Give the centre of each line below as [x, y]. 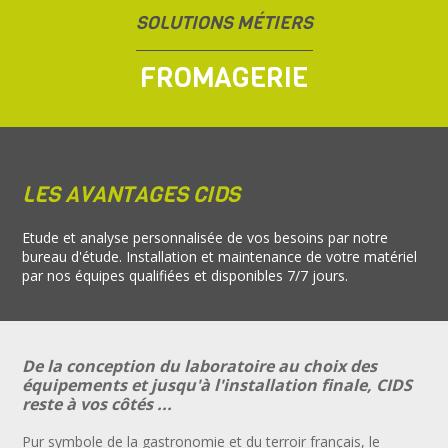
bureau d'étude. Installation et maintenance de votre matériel [220, 257]
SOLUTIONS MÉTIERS [224, 23]
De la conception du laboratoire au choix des [200, 366]
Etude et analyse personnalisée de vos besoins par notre [205, 238]
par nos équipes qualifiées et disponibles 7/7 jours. [189, 276]
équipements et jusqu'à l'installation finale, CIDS [217, 385]
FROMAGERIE [224, 78]
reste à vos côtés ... [97, 404]
